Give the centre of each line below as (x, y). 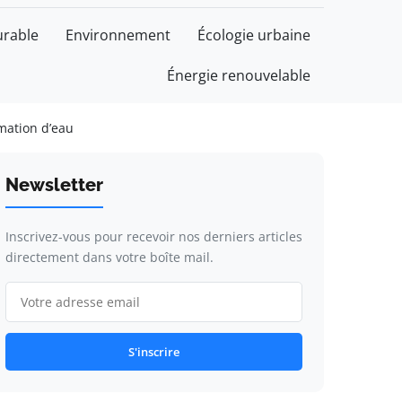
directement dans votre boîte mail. (109, 257)
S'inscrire (153, 352)
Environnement (118, 35)
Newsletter (54, 185)
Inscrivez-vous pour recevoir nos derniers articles (153, 236)
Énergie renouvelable (239, 75)
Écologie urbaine (254, 35)
